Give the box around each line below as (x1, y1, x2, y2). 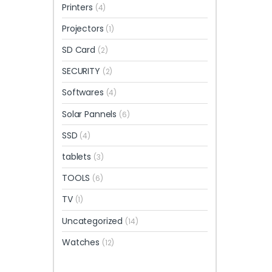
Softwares (62, 86, 106, 99)
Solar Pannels (62, 107, 120, 120)
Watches (62, 236, 102, 248)
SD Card (62, 44, 98, 56)
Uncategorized (62, 214, 126, 227)
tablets (62, 151, 93, 163)
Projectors (62, 22, 106, 35)
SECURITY (62, 65, 103, 78)
